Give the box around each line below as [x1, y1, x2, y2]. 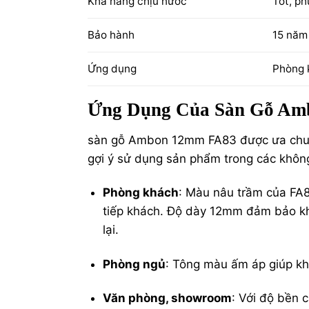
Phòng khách [103, 186, 179, 200]
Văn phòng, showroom [103, 290, 232, 305]
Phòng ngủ [103, 257, 166, 271]
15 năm [272, 28, 308, 42]
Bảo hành [88, 28, 134, 42]
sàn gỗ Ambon [88, 133, 168, 148]
